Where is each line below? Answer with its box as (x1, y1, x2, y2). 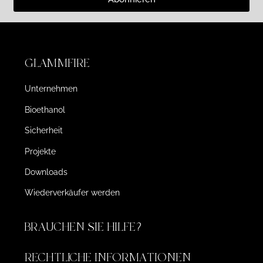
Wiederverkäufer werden (24, 188, 120, 198)
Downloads (24, 167, 68, 177)
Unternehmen (24, 84, 77, 94)
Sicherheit (24, 126, 63, 136)
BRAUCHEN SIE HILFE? (24, 218, 145, 235)
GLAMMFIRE (24, 55, 90, 72)
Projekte (24, 146, 56, 156)
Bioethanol (24, 104, 65, 114)
